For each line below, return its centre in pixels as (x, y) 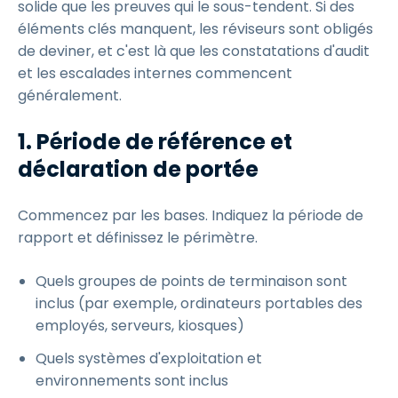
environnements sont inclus (132, 381)
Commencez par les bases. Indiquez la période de (191, 215)
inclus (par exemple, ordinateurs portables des (199, 303)
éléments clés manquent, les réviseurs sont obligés (195, 29)
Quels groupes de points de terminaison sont (191, 281)
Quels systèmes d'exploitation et (149, 358)
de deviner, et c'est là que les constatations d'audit (194, 51)
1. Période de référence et (155, 142)
